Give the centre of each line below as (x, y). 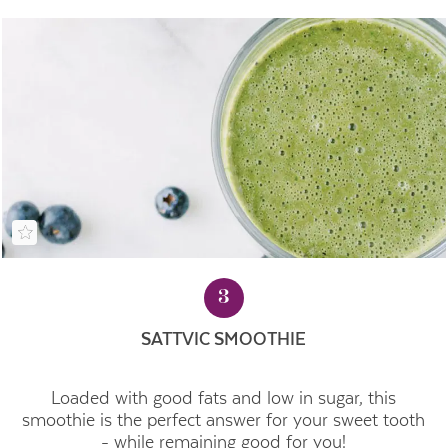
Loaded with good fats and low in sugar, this (224, 398)
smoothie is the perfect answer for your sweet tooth (224, 420)
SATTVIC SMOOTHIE (224, 338)
